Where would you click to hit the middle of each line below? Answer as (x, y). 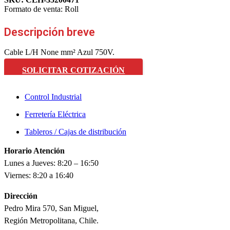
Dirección (21, 196)
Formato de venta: (34, 9)
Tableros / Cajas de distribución (75, 131)
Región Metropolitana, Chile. (51, 220)
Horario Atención (34, 150)
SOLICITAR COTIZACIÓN (74, 70)
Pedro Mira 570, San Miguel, (51, 208)
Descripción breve (50, 32)
